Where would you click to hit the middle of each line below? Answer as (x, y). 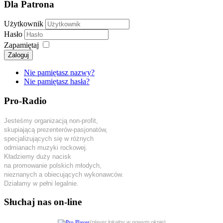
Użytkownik (24, 24)
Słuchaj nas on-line (43, 202)
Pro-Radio (25, 101)
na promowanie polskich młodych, (53, 165)
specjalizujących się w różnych (49, 138)
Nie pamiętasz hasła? (57, 82)
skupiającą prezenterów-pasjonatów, (56, 129)
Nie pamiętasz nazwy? (59, 73)
